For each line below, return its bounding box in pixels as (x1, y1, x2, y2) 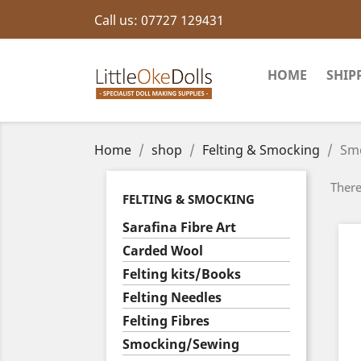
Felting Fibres (122, 312, 210, 330)
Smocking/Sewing (122, 335, 239, 353)
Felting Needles (122, 288, 222, 306)
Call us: (94, 11, 141, 29)
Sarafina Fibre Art (122, 218, 236, 236)
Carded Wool (122, 242, 203, 259)
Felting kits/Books (122, 265, 241, 283)
